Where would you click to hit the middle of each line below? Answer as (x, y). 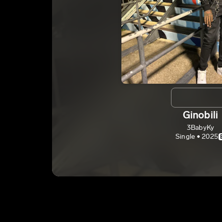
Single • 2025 (197, 137)
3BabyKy (200, 128)
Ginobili (200, 115)
